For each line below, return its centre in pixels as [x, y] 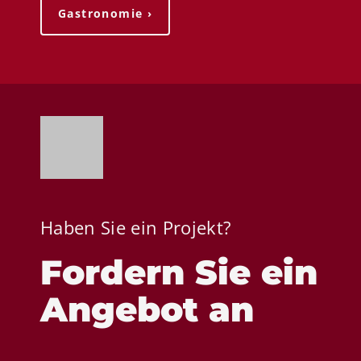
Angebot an [147, 309]
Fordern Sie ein [179, 272]
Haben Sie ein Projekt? [136, 227]
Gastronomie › [106, 13]
